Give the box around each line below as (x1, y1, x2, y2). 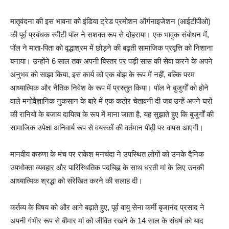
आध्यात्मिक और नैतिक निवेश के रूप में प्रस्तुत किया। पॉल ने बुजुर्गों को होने (10, 83, 209, 93)
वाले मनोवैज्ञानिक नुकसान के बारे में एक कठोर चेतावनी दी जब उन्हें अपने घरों (10, 97, 212, 106)
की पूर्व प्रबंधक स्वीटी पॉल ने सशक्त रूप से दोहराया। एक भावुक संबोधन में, (10, 30, 209, 39)
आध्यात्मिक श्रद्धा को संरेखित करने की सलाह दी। (10, 176, 143, 186)
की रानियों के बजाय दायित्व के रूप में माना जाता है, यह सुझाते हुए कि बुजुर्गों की (10, 110, 214, 119)
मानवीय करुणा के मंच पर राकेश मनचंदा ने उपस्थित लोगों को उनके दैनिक (10, 150, 204, 159)
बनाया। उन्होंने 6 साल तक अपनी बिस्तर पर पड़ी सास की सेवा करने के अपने (10, 57, 213, 66)
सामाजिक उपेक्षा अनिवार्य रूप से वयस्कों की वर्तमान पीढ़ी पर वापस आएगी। (10, 123, 203, 132)
